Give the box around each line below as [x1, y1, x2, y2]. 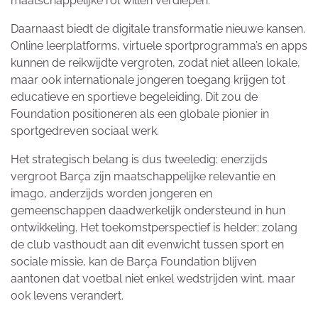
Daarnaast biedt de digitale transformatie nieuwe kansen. [11, 22, 305, 36]
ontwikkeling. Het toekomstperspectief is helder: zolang [11, 221, 297, 235]
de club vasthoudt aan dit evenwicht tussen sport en [11, 238, 284, 252]
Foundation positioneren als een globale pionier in [11, 107, 269, 121]
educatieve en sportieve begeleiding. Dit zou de [11, 90, 258, 104]
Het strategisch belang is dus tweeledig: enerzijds [11, 153, 268, 167]
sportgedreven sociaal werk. [11, 124, 159, 138]
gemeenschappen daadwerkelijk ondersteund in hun [11, 204, 285, 218]
